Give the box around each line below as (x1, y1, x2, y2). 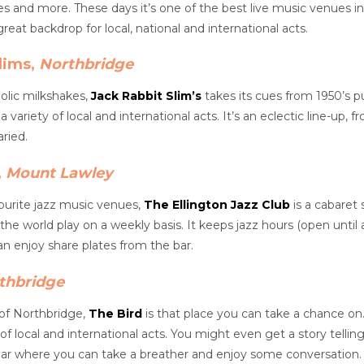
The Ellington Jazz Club (144, 197, 290, 212)
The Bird (89, 305, 142, 321)
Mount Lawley (6, 163, 113, 182)
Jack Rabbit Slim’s (91, 89, 201, 104)
